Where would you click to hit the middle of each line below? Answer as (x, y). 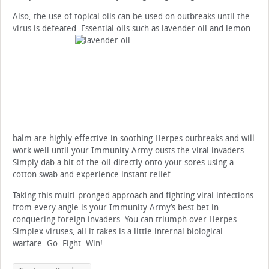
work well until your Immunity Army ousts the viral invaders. (129, 151)
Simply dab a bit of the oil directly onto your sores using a (123, 163)
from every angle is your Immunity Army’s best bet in (116, 208)
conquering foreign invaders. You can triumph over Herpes (125, 220)
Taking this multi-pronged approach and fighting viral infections (133, 196)
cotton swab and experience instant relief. (93, 175)
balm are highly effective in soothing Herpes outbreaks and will (134, 139)
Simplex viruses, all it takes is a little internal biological (118, 232)
